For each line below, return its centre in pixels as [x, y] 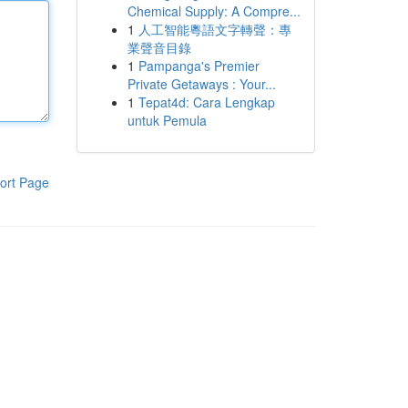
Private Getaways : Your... [201, 84]
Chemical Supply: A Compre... [214, 11]
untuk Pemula [167, 120]
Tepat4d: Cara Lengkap [206, 102]
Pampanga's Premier [199, 66]
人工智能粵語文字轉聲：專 [214, 29]
